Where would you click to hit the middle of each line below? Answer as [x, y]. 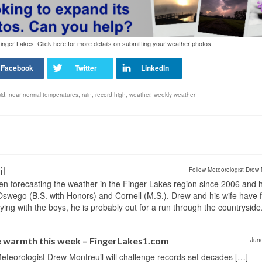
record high [111, 94]
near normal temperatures [44, 94]
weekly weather [175, 94]
